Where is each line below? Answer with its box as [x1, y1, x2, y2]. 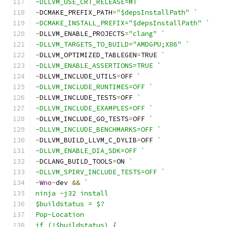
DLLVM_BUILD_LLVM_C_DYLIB [40, 136, 137, 144]
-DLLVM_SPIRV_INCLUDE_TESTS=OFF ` [35, 168, 165, 176]
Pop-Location [35, 210, 84, 219]
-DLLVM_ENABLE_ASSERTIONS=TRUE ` [35, 61, 161, 70]
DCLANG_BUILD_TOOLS [40, 157, 112, 166]
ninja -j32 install [35, 189, 108, 198]
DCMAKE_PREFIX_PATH [40, 8, 112, 17]
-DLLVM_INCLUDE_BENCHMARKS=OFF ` [35, 125, 161, 134]
